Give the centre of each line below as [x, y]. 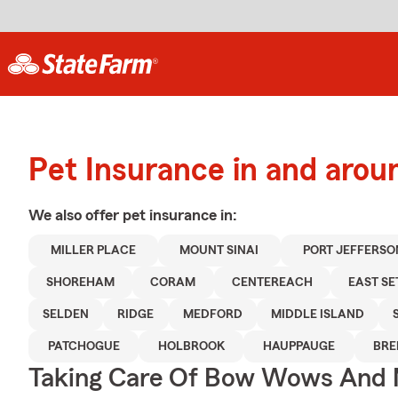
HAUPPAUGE [298, 346]
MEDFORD [212, 314]
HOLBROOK [191, 346]
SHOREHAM [81, 283]
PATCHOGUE [84, 346]
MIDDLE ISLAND [317, 314]
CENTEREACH [272, 283]
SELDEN [66, 314]
